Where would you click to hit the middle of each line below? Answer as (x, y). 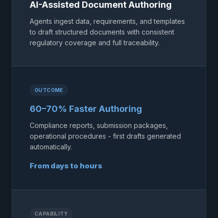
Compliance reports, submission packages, (99, 125)
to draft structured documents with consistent (102, 32)
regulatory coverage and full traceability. (95, 42)
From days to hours (66, 165)
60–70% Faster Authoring (86, 109)
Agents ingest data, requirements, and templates (107, 21)
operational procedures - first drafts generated (105, 136)
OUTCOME (49, 90)
